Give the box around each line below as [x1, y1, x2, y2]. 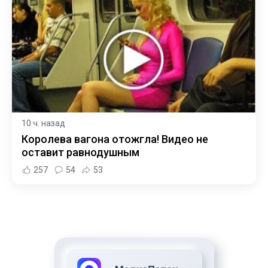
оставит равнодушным [22, 146, 139, 159]
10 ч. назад [22, 118, 65, 129]
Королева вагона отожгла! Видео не [22, 133, 208, 146]
